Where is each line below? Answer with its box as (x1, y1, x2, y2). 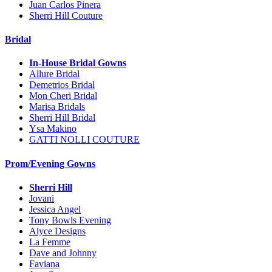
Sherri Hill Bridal (29, 112, 95, 123)
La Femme (29, 236, 70, 247)
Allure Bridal (29, 69, 80, 80)
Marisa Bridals (29, 101, 85, 112)
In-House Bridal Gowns (29, 58, 126, 69)
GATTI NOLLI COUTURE (29, 134, 140, 145)
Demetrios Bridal (29, 80, 95, 90)
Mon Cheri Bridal (29, 90, 97, 101)
